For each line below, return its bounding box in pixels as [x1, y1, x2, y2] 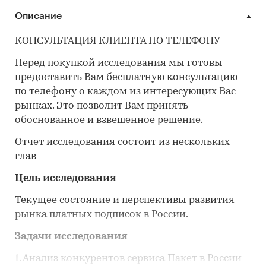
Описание [15, 11, 62, 21]
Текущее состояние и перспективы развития [15, 195, 235, 206]
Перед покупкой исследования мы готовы [15, 58, 223, 69]
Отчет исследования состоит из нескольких [15, 137, 230, 148]
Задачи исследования [15, 232, 128, 242]
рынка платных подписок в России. [15, 210, 188, 220]
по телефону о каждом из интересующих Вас [15, 87, 236, 97]
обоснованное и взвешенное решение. [15, 115, 203, 126]
